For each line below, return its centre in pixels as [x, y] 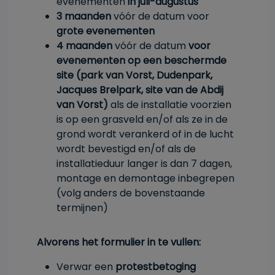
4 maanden [86, 46]
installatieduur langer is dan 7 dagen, [144, 164]
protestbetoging [156, 267]
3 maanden [84, 16]
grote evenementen [106, 31]
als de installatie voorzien [170, 105]
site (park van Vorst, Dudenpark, [134, 75]
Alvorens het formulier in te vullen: [120, 242]
